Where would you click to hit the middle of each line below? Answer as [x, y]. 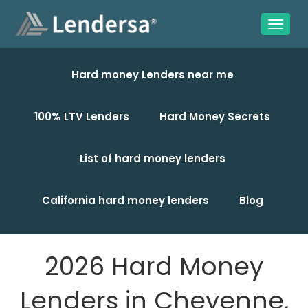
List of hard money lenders [152, 158]
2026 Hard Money [154, 266]
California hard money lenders [125, 200]
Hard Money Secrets [215, 117]
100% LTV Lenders [82, 117]
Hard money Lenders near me [152, 75]
